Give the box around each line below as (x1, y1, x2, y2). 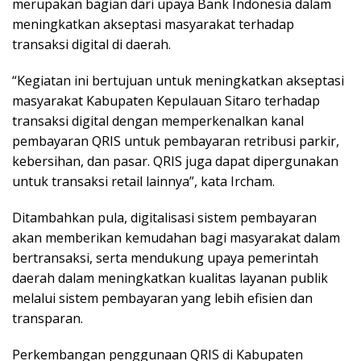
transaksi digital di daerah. (12, 35, 171, 53)
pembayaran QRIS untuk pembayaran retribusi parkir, (12, 131, 339, 150)
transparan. (12, 309, 83, 327)
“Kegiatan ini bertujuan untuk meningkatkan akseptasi (12, 71, 344, 89)
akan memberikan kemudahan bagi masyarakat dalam (12, 228, 340, 247)
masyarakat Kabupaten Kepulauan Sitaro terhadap (12, 91, 320, 110)
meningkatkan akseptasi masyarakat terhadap (12, 15, 294, 33)
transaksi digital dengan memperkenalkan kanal (12, 111, 304, 130)
